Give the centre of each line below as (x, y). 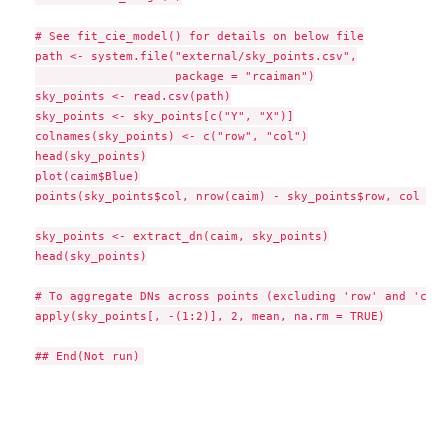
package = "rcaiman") (174, 76)
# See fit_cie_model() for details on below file (199, 36)
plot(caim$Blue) (87, 176)
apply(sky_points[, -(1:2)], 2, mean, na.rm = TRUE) (209, 316)
